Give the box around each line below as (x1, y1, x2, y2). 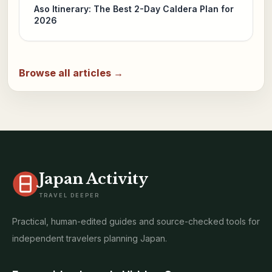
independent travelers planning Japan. (12, 233, 167, 244)
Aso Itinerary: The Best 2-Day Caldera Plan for (33, 4, 234, 15)
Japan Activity (39, 169, 148, 188)
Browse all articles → (18, 67, 123, 80)
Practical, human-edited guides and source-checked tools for (12, 216, 260, 227)
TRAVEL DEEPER (39, 191, 100, 199)
